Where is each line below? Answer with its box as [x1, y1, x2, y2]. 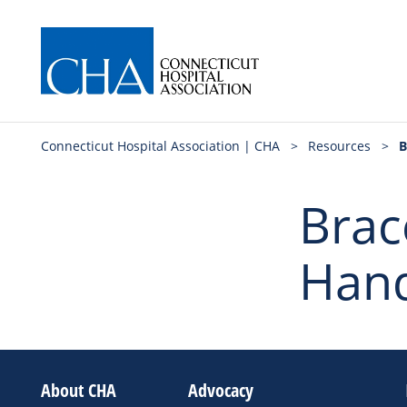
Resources [308, 137, 371, 154]
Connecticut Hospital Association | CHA [41, 137, 280, 154]
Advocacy [188, 378, 254, 402]
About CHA [41, 378, 116, 402]
